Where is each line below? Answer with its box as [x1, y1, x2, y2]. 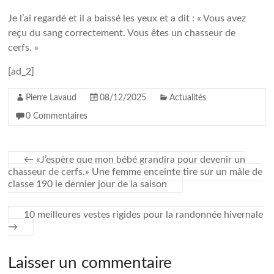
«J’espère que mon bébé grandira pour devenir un [34, 155, 246, 165]
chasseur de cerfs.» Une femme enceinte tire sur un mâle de [8, 167, 263, 177]
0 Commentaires [26, 112, 88, 120]
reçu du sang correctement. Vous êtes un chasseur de [8, 28, 236, 38]
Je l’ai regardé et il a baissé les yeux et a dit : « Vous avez [8, 13, 246, 23]
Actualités [169, 94, 207, 102]
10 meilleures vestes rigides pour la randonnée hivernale [24, 210, 264, 220]
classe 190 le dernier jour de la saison [8, 179, 168, 189]
